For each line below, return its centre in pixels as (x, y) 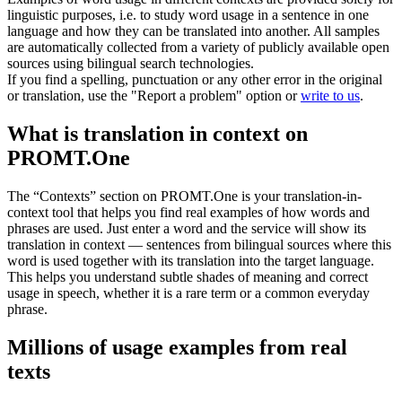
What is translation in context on (157, 134)
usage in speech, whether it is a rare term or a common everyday (188, 293)
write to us (330, 96)
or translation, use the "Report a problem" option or (154, 96)
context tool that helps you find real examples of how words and (188, 213)
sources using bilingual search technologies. (131, 64)
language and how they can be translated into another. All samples (193, 31)
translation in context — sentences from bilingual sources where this (199, 245)
